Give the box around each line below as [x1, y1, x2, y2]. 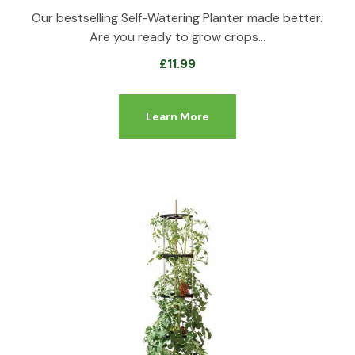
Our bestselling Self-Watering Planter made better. [32, 9, 323, 26]
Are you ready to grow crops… [89, 28, 265, 45]
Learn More [145, 109, 209, 124]
